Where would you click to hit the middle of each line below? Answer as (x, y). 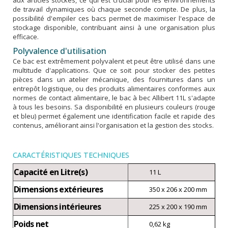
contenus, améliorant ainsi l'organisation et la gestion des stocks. (113, 125)
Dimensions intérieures (58, 206)
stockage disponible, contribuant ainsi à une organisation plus (114, 27)
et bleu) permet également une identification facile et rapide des (114, 116)
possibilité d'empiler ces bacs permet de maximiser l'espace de (114, 18)
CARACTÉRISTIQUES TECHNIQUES (71, 155)
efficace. (26, 36)
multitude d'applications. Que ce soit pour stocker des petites (114, 70)
